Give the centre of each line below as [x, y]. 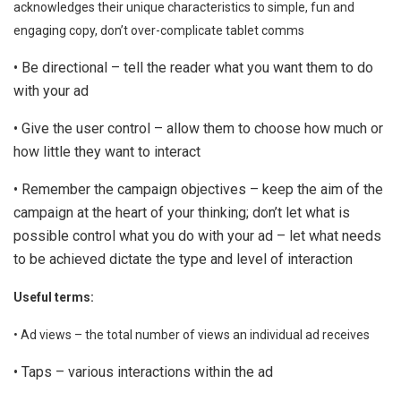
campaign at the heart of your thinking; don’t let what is [182, 212]
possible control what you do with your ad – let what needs [197, 235]
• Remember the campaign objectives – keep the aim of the [198, 189]
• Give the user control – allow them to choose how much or [198, 128]
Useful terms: [54, 297]
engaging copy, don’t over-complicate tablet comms [159, 30]
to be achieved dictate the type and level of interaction [183, 259]
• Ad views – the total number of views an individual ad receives [192, 334]
